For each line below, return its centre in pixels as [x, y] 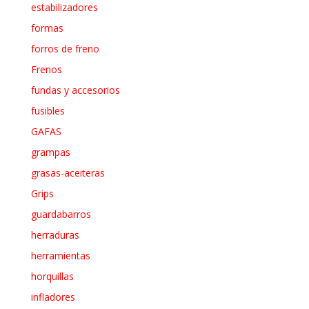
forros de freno [65, 48]
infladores [53, 297]
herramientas [60, 255]
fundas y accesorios [75, 90]
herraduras [55, 235]
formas [47, 28]
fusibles [48, 110]
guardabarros [61, 214]
